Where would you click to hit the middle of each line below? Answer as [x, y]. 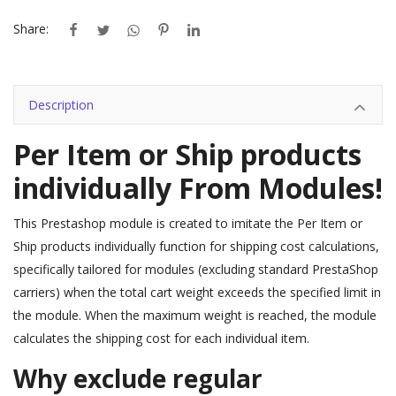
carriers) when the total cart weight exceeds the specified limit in [197, 293]
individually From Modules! [198, 188]
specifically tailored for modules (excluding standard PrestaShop [196, 270]
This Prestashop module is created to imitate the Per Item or [188, 224]
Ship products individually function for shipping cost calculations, [196, 247]
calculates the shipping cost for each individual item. [161, 339]
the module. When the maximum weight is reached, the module [195, 316]
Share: [31, 28]
